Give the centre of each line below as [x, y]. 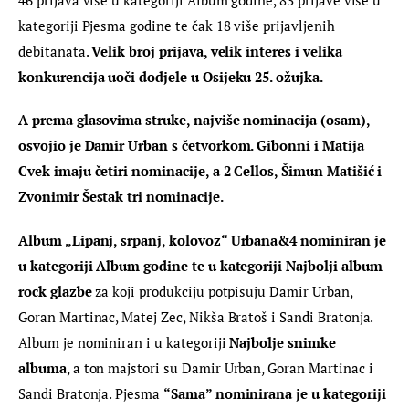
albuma [42, 367]
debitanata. [55, 51]
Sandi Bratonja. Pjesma [91, 393]
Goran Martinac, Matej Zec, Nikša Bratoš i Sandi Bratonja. [198, 316]
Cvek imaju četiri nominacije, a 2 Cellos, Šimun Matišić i [202, 171]
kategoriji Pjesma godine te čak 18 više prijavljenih [178, 25]
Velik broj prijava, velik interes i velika [219, 51]
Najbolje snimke [284, 342]
